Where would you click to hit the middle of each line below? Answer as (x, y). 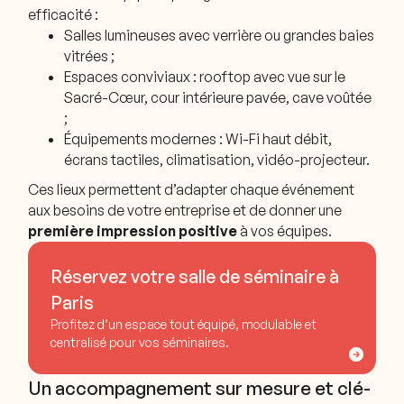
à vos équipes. (285, 230)
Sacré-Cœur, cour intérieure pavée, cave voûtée (218, 97)
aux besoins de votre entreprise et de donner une (185, 210)
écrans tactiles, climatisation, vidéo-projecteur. (217, 159)
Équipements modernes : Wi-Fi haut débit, (198, 138)
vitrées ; (90, 55)
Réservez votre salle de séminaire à (194, 277)
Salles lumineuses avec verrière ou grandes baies (220, 35)
